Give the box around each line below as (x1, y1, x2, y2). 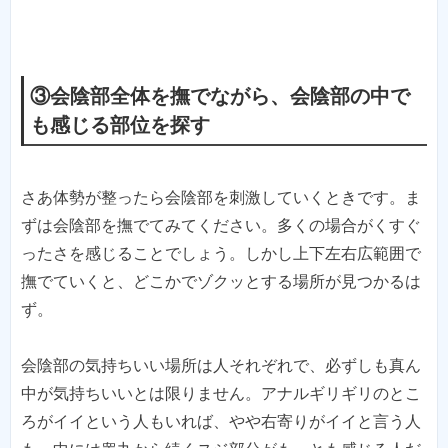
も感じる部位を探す (29, 114, 210, 137)
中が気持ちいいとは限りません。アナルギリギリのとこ (21, 384, 421, 402)
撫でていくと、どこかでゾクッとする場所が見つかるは (21, 272, 421, 290)
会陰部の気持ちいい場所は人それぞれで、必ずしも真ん (21, 356, 421, 374)
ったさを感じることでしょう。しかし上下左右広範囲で (21, 244, 421, 262)
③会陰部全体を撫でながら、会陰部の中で (29, 85, 410, 108)
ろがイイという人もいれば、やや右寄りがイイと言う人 (21, 412, 421, 430)
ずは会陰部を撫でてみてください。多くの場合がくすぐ (21, 216, 421, 234)
